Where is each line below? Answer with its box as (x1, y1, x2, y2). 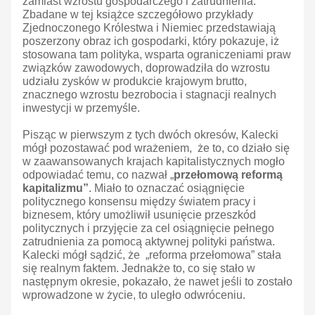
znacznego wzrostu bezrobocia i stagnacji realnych (22, 89, 276, 101)
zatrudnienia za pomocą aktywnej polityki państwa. (22, 236, 278, 248)
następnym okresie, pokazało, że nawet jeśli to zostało (22, 276, 292, 288)
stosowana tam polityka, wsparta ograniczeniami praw (22, 49, 291, 61)
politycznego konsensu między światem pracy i (22, 195, 256, 208)
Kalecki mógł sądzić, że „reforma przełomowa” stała (22, 249, 281, 262)
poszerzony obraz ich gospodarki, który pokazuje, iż (22, 35, 279, 48)
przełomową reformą (174, 169, 283, 181)
